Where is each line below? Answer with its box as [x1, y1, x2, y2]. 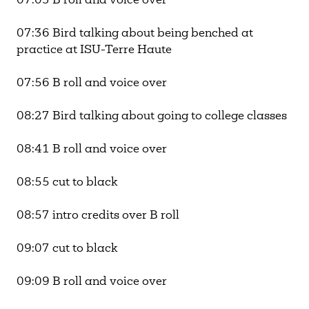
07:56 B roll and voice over [17, 78, 170, 90]
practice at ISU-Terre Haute [17, 45, 175, 57]
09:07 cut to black [17, 243, 121, 255]
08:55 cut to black [17, 177, 121, 189]
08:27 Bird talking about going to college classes [17, 111, 290, 123]
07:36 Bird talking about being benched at [17, 28, 253, 40]
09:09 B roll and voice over [17, 277, 170, 288]
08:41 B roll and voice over [17, 144, 170, 156]
